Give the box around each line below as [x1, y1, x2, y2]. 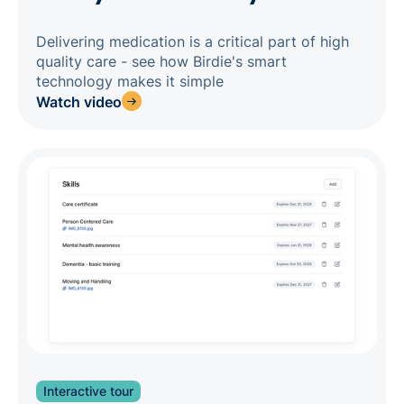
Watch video [36, 92, 122, 111]
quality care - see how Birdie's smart [36, 52, 287, 71]
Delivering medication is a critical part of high [36, 32, 349, 51]
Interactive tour [43, 383, 133, 399]
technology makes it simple [36, 72, 224, 91]
